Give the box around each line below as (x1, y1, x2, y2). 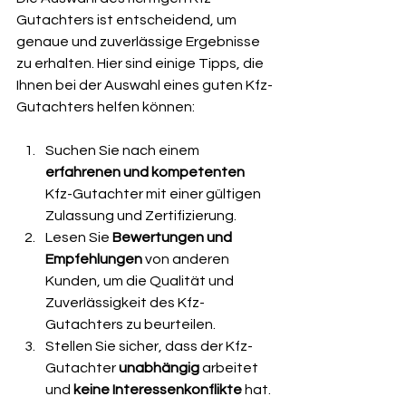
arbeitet (199, 361, 261, 375)
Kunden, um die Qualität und (45, 274, 237, 288)
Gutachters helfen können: (16, 100, 195, 114)
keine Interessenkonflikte (73, 382, 242, 397)
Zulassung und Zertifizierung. (45, 208, 237, 223)
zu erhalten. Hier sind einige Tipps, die (16, 56, 266, 71)
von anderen (142, 252, 232, 266)
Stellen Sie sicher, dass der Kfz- (45, 339, 253, 353)
